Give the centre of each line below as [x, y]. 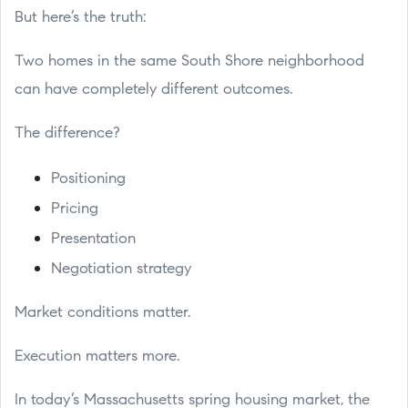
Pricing [75, 209]
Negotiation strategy [121, 269]
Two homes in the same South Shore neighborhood [189, 61]
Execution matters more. [97, 357]
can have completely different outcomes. [153, 90]
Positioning [88, 179]
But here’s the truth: [80, 18]
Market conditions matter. [102, 313]
